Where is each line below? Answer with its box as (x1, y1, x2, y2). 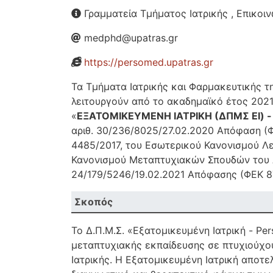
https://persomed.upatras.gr (84, 56, 213, 68)
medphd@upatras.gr (81, 32, 178, 44)
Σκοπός (74, 196, 113, 208)
